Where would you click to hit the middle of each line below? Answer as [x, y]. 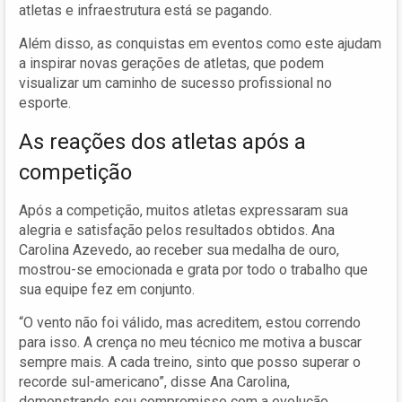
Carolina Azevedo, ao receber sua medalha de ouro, [179, 249]
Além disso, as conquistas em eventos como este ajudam [200, 43]
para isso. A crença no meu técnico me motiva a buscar [190, 342]
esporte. [45, 102]
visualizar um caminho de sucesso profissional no [175, 83]
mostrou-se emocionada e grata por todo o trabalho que [193, 269]
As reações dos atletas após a [162, 141]
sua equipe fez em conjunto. [107, 289]
